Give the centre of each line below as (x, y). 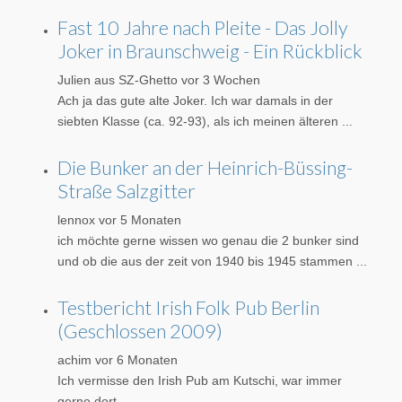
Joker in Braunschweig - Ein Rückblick (210, 51)
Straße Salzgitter (127, 191)
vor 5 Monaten (140, 219)
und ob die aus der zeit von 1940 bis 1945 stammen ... (212, 261)
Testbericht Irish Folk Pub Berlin (188, 307)
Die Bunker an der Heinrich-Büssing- (205, 167)
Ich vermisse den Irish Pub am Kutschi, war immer (200, 380)
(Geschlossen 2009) (140, 331)
